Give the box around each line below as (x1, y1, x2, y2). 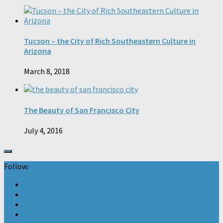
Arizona (24, 46, 51, 56)
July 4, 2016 (24, 125, 63, 135)
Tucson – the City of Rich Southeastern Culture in (24, 36, 196, 46)
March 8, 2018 (24, 66, 70, 77)
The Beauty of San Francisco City (24, 105, 139, 115)
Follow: (4, 161, 29, 171)
